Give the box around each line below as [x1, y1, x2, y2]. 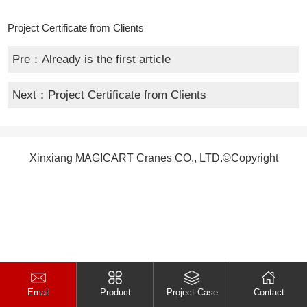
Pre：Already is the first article [12, 52, 171, 66]
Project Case [166, 287, 218, 298]
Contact [253, 287, 284, 298]
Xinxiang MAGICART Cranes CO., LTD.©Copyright [29, 151, 278, 164]
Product [99, 287, 131, 298]
